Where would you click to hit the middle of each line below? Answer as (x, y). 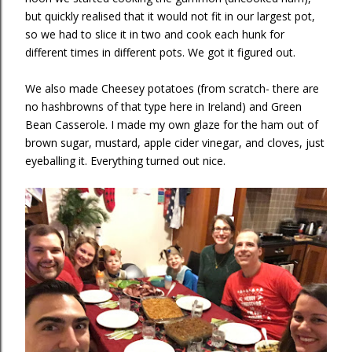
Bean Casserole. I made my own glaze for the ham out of (172, 125)
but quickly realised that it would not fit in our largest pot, (170, 16)
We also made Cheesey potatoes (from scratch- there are (172, 88)
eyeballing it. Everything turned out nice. (125, 161)
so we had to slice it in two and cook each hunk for (155, 34)
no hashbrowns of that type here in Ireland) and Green (163, 106)
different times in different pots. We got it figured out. (160, 52)
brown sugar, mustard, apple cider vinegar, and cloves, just (175, 143)
